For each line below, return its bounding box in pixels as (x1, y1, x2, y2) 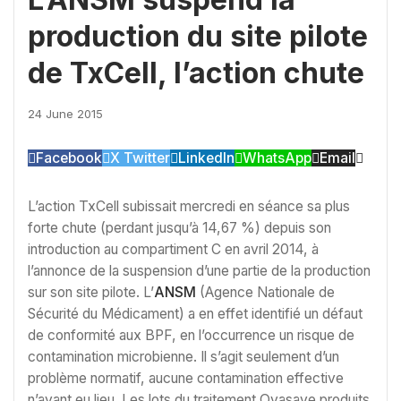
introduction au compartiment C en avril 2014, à (28, 241, 319, 258)
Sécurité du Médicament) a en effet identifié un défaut (28, 305, 363, 322)
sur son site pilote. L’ (28, 284, 154, 301)
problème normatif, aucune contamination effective (28, 370, 344, 387)
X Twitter (110, 149, 170, 166)
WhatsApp (243, 149, 311, 166)
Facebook (36, 149, 102, 166)
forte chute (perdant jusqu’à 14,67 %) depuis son (28, 219, 331, 236)
